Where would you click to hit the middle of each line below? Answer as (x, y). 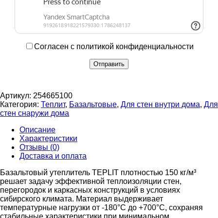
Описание (37, 130)
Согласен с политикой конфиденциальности (114, 47)
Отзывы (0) (39, 147)
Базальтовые (93, 105)
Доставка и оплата (53, 156)
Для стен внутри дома (160, 105)
